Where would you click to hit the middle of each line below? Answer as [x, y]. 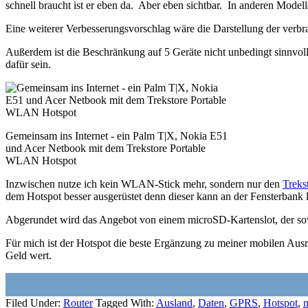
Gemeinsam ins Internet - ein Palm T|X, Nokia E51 [117, 135]
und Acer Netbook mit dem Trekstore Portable [106, 148]
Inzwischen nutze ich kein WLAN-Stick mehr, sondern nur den [144, 184]
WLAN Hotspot [41, 160]
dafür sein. [28, 64]
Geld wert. [29, 255]
